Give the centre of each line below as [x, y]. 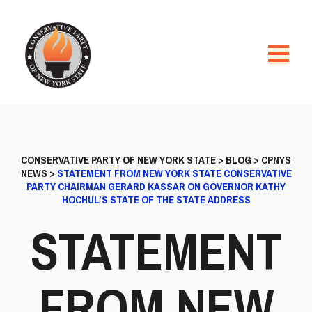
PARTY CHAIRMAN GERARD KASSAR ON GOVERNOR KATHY [156, 186]
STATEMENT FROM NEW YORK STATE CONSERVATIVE [174, 173]
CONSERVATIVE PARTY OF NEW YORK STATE [118, 160]
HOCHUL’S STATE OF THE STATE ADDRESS [156, 200]
